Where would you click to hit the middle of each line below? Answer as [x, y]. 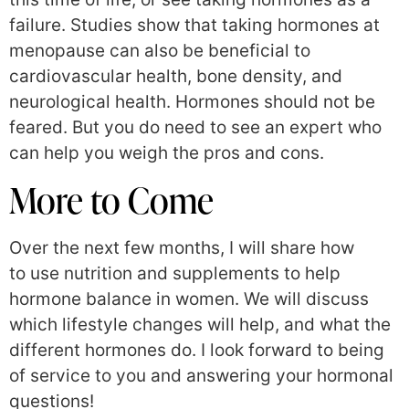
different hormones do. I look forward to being [197, 350]
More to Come [111, 199]
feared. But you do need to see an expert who [195, 128]
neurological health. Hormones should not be [192, 102]
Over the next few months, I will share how [182, 247]
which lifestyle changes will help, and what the [200, 324]
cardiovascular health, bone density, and [176, 77]
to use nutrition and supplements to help [175, 273]
